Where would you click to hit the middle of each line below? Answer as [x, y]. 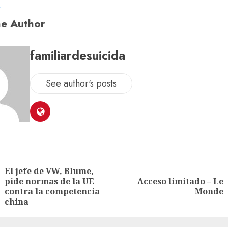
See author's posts [81, 84]
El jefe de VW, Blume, [49, 171]
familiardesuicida [78, 55]
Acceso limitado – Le [180, 181]
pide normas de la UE [49, 181]
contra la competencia [52, 191]
